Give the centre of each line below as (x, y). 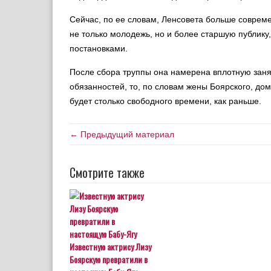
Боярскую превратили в (109, 259)
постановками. (99, 48)
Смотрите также (107, 172)
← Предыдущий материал (122, 134)
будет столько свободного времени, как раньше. (165, 101)
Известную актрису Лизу (110, 247)
